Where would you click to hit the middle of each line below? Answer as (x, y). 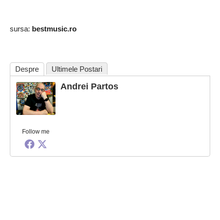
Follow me (36, 131)
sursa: (21, 29)
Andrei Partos (89, 86)
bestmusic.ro (54, 29)
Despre (27, 69)
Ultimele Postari (77, 69)
